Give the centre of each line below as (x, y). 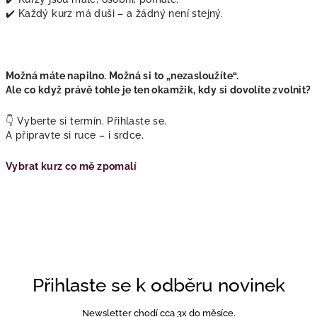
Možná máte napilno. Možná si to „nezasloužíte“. (122, 75)
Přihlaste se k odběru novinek (158, 285)
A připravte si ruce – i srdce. (75, 135)
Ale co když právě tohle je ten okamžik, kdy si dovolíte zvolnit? (158, 90)
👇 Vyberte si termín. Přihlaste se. (86, 121)
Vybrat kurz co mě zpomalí (71, 166)
